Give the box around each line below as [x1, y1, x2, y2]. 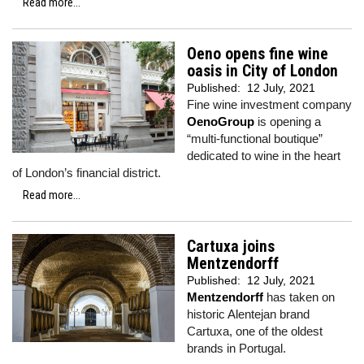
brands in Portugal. [187, 341, 286, 355]
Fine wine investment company [187, 97, 352, 111]
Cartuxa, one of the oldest [187, 324, 323, 338]
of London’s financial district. [12, 166, 161, 180]
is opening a [254, 115, 321, 128]
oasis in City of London [187, 62, 338, 80]
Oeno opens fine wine [187, 45, 328, 63]
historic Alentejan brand [187, 307, 310, 321]
